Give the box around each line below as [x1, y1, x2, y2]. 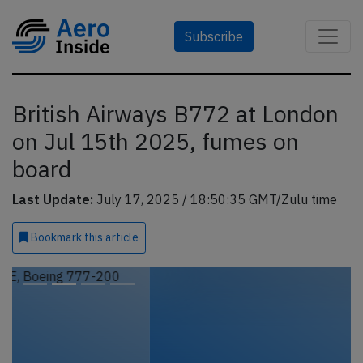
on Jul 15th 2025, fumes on [12, 126, 299, 156]
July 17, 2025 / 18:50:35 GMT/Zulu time [93, 191, 337, 207]
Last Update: [12, 191, 93, 207]
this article [84, 230, 139, 245]
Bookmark [28, 230, 84, 245]
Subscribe [185, 28, 243, 45]
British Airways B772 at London [12, 99, 339, 129]
